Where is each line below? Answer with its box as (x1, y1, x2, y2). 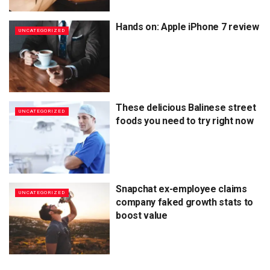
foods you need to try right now (116, 115, 254, 127)
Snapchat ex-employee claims (116, 183, 247, 195)
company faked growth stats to (116, 196, 253, 208)
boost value (116, 209, 168, 221)
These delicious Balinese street (116, 102, 256, 114)
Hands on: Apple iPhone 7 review (116, 20, 259, 33)
